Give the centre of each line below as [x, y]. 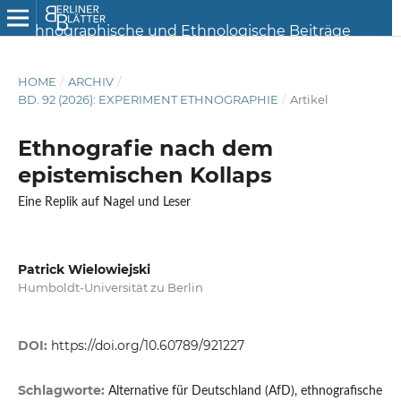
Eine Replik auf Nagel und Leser [104, 202]
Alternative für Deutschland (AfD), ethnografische [245, 392]
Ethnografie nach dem [145, 148]
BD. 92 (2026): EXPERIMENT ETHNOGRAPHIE [148, 99]
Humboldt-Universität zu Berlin [110, 287]
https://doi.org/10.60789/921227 [147, 346]
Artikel [309, 99]
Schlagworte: [63, 391]
